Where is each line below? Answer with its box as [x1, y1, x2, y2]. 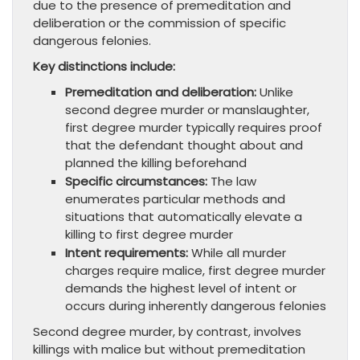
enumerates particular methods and [65, 190, 285, 207]
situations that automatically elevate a [65, 207, 302, 225]
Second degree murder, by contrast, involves [33, 322, 301, 340]
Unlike [256, 83, 293, 100]
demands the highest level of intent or [65, 279, 297, 297]
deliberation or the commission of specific [33, 14, 286, 31]
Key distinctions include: [33, 57, 175, 75]
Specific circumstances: [65, 172, 207, 190]
